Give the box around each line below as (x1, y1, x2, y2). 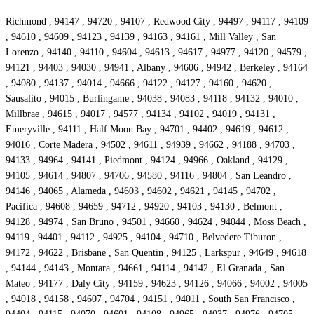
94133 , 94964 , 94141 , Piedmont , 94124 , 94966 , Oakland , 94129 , (6, 155, 288, 166)
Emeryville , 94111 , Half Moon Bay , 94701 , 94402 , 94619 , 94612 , (6, 124, 289, 135)
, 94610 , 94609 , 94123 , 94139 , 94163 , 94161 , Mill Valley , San (6, 32, 276, 43)
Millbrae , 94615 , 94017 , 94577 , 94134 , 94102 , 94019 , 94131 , (6, 109, 275, 120)
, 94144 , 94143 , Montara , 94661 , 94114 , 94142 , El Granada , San (6, 263, 285, 274)
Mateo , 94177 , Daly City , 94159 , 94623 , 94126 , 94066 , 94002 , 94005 (6, 278, 308, 289)
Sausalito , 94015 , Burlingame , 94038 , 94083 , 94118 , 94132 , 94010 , (6, 93, 299, 104)
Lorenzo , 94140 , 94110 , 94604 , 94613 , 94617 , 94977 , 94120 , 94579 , (6, 47, 307, 58)
